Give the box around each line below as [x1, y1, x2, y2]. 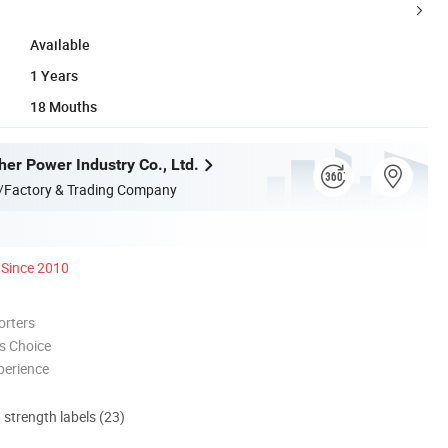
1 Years [30, 65, 78, 85]
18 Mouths [30, 96, 97, 116]
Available [30, 34, 90, 54]
